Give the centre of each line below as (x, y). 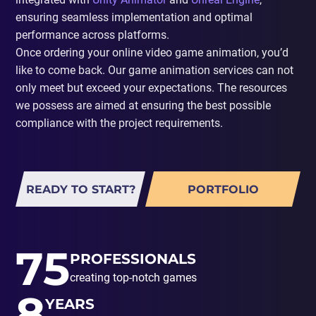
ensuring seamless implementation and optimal (134, 17)
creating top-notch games (133, 278)
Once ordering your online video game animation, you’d (152, 53)
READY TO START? (80, 189)
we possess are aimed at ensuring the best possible (143, 105)
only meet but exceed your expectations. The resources (151, 88)
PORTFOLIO (223, 189)
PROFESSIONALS (133, 259)
